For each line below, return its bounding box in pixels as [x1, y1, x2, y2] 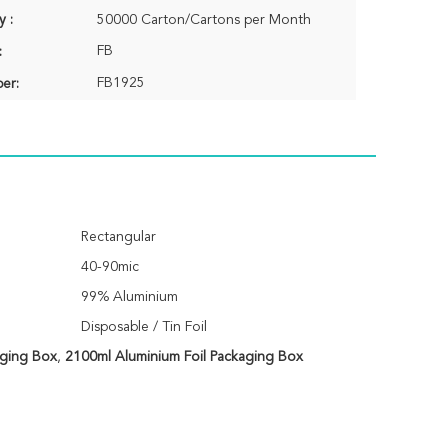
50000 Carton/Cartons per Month [97, 13, 311, 27]
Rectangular [81, 230, 156, 244]
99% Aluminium [81, 290, 178, 304]
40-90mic [81, 260, 139, 274]
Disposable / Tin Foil [81, 320, 207, 334]
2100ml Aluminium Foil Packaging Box [64, 350, 303, 364]
